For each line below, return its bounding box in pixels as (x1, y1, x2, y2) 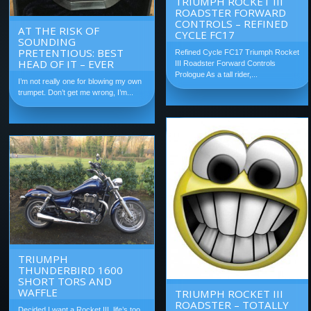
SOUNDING (18, 34, 76, 49)
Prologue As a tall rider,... (175, 69, 258, 78)
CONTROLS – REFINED (175, 16, 289, 31)
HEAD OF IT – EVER (18, 56, 115, 71)
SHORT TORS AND (18, 274, 112, 288)
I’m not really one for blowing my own (18, 76, 142, 85)
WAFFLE (18, 285, 58, 299)
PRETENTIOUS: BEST (18, 45, 124, 60)
